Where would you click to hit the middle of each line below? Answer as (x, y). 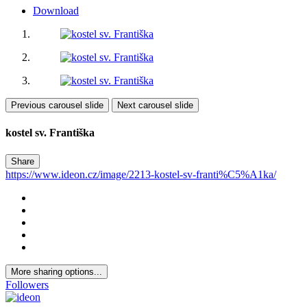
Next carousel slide (155, 106)
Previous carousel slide (57, 106)
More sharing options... (57, 271)
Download (56, 11)
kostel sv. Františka (50, 133)
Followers (27, 284)
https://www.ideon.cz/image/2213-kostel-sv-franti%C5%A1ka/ (141, 174)
